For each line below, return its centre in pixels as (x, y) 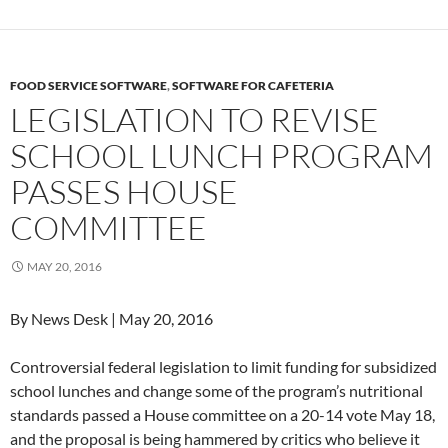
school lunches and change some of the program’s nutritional (216, 390)
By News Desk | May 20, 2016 (111, 318)
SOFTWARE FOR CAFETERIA (253, 85)
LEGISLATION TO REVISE (194, 119)
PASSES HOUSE (124, 191)
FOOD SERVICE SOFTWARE (88, 85)
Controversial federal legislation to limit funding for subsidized (223, 366)
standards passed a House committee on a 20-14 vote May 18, (222, 414)
